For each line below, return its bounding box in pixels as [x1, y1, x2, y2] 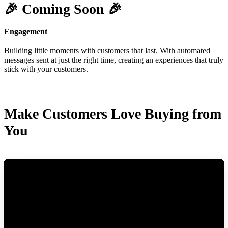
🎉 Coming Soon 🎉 [4, 1, 122, 17]
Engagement [4, 27, 47, 36]
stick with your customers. [4, 64, 88, 73]
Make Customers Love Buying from [4, 106, 221, 122]
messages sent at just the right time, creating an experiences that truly [4, 55, 223, 64]
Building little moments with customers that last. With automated [4, 46, 210, 55]
